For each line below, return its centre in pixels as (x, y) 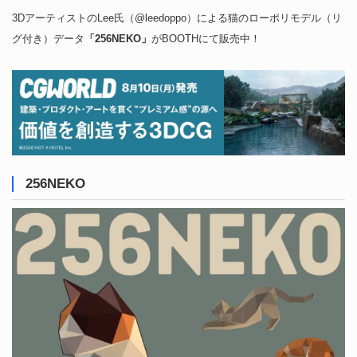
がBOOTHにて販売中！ (206, 39)
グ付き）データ (48, 39)
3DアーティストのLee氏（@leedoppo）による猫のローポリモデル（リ (177, 18)
